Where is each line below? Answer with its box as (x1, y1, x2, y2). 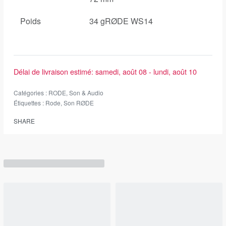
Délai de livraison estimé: (14, 66, 93, 77)
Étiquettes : (14, 98, 45, 107)
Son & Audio (69, 88, 103, 97)
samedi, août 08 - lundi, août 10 (95, 66, 197, 77)
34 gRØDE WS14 (89, 15, 153, 27)
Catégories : (14, 88, 48, 97)
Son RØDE (64, 98, 94, 107)
